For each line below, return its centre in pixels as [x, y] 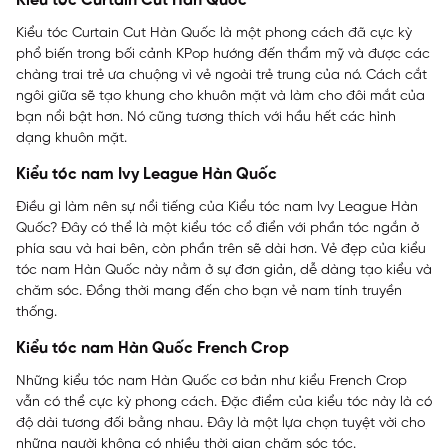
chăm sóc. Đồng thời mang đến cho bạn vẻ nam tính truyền [209, 291]
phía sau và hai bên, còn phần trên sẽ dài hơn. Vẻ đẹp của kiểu [221, 249]
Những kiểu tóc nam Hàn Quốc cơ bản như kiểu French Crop [211, 381]
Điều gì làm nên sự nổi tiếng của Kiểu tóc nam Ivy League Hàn [217, 207]
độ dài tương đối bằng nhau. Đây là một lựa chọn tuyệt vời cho [220, 423]
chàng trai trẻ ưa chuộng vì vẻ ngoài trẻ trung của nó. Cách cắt [221, 75]
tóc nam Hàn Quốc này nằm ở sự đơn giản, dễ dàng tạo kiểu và [224, 270]
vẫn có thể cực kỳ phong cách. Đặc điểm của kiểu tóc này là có [224, 402]
